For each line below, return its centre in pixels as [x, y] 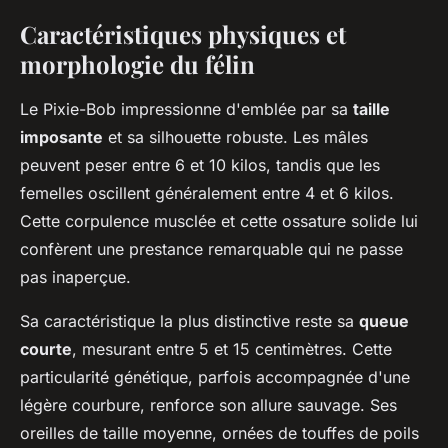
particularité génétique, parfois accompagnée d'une [215, 376]
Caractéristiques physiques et [183, 33]
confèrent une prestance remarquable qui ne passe [211, 248]
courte [46, 348]
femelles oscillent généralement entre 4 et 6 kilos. [207, 192]
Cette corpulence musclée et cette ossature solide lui [219, 220]
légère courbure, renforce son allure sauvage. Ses [208, 404]
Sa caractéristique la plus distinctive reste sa [189, 320]
